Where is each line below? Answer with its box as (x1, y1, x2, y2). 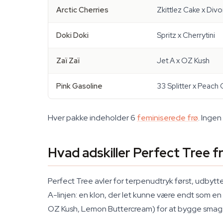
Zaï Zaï (56, 56, 80, 66)
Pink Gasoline (56, 81, 103, 91)
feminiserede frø (137, 112, 198, 123)
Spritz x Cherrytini (157, 30, 215, 40)
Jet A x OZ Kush (157, 56, 210, 66)
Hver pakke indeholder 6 (48, 112, 137, 123)
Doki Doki (56, 30, 89, 40)
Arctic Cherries (56, 5, 109, 15)
